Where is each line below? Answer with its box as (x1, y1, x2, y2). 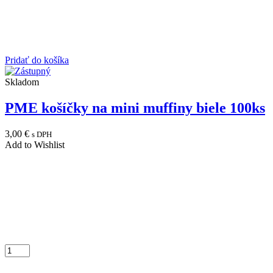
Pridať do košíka (5, 55, 69, 66)
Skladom (5, 77, 39, 88)
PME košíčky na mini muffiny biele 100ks (5, 100, 265, 116)
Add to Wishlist (5, 140, 65, 150)
